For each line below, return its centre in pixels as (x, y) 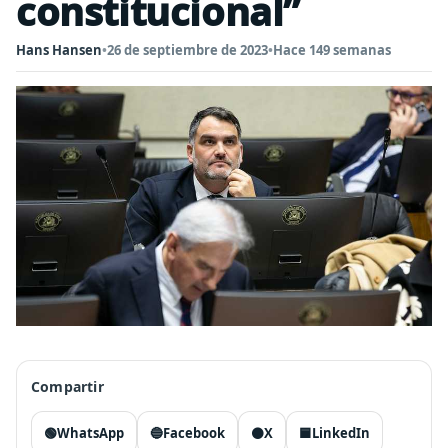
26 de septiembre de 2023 (187, 50)
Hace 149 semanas (332, 50)
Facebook (194, 433)
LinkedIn (341, 433)
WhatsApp (90, 433)
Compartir (67, 386)
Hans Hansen (59, 50)
